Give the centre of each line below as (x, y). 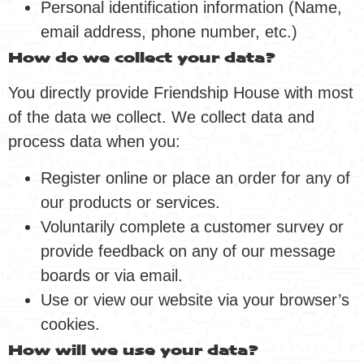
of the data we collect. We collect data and (161, 117)
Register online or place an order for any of (195, 178)
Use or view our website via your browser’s (195, 299)
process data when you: (94, 142)
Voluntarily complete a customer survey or (192, 226)
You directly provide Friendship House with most (181, 93)
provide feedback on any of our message (188, 251)
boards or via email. (112, 275)
